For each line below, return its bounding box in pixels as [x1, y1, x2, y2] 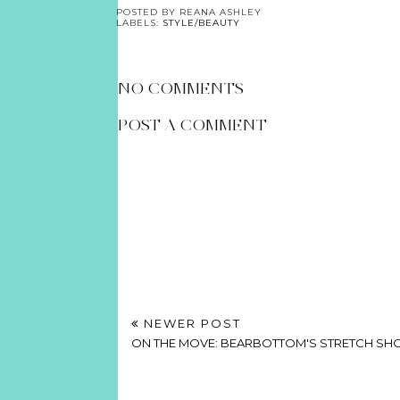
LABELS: [116, 16, 162, 29]
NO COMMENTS [118, 78, 244, 98]
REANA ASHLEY [179, 5, 262, 18]
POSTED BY [116, 5, 179, 18]
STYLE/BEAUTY [162, 16, 240, 29]
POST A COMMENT [118, 115, 267, 136]
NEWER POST [139, 315, 241, 330]
